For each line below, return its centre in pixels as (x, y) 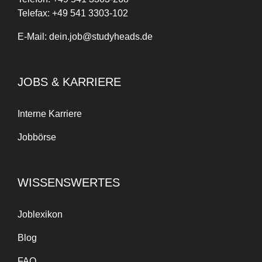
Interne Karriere (50, 114)
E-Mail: (33, 37)
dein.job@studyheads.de (101, 37)
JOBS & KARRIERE (69, 82)
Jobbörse (37, 137)
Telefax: (35, 13)
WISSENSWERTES (69, 183)
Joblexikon (40, 215)
